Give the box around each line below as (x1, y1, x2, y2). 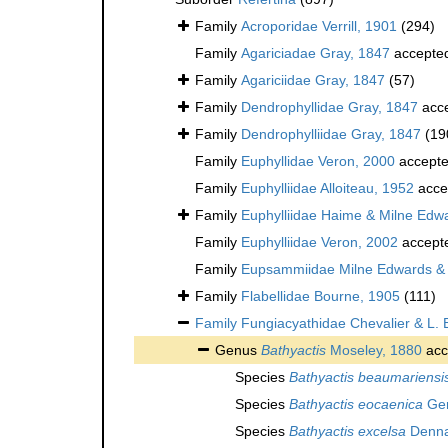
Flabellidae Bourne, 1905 (241, 287, 400, 304)
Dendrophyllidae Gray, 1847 (241, 98, 418, 115)
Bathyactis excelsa (289, 422, 406, 439)
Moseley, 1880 (326, 341, 422, 358)
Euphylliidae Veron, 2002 (241, 233, 398, 250)
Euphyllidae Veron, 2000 (241, 152, 395, 169)
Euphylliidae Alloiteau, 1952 (241, 179, 414, 196)
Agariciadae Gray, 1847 (241, 44, 390, 61)
